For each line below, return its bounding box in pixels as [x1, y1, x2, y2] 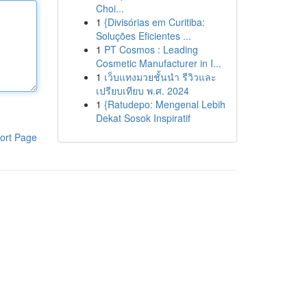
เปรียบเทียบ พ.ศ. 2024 [95, 84, 189, 97]
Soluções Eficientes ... [95, 29, 191, 42]
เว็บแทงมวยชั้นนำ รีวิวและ [103, 70, 217, 84]
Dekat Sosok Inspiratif [95, 111, 191, 125]
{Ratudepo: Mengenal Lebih [103, 97, 225, 111]
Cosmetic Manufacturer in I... [95, 56, 221, 70]
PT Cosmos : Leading [103, 42, 198, 56]
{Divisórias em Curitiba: [103, 15, 205, 29]
